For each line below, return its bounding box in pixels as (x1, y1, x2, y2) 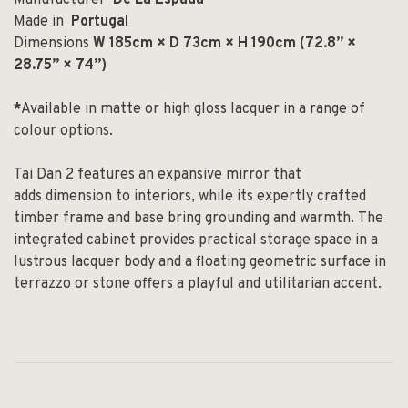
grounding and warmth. (205, 209, 354, 228)
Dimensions (14, 34, 93, 53)
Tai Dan (14, 165, 66, 184)
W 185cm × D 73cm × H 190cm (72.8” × (93, 34, 356, 53)
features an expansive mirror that (74, 165, 301, 184)
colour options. (14, 121, 113, 140)
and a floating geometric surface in (158, 252, 386, 271)
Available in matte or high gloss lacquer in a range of (21, 99, 365, 118)
